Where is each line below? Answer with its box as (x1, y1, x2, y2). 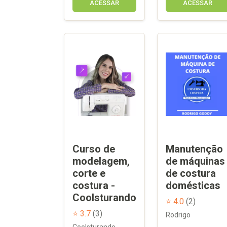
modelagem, (72, 155, 130, 167)
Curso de (72, 142, 115, 155)
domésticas (166, 179, 220, 192)
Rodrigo (166, 210, 191, 219)
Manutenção (166, 142, 223, 155)
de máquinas (166, 155, 225, 167)
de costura (166, 167, 216, 179)
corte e (72, 167, 105, 179)
